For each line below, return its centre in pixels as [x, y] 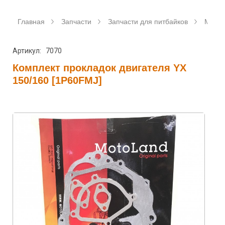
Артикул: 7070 [37, 51]
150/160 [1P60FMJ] [57, 80]
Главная [31, 22]
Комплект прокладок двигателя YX [99, 68]
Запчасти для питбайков [148, 22]
